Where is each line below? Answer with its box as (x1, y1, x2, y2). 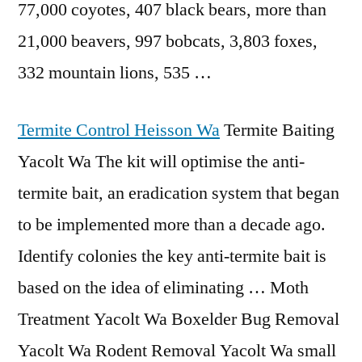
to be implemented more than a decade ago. (18, 213, 326, 236)
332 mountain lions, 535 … (18, 61, 212, 84)
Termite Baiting (220, 119, 335, 141)
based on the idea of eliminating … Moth (18, 276, 309, 299)
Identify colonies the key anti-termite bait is (18, 245, 326, 267)
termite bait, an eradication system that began (18, 182, 339, 204)
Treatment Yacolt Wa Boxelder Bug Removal (18, 308, 339, 330)
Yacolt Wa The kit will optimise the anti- (18, 150, 305, 173)
